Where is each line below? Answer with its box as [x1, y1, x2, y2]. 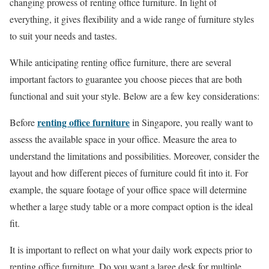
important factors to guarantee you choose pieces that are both [10, 73, 242, 85]
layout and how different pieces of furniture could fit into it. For [10, 166, 248, 179]
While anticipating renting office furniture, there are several [10, 56, 231, 68]
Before [10, 116, 37, 128]
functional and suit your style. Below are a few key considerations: [10, 89, 259, 102]
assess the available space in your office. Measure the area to [10, 133, 237, 145]
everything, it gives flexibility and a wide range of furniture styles [10, 13, 254, 25]
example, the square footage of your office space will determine [10, 183, 247, 196]
